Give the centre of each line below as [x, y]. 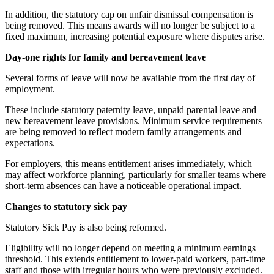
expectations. [30, 143]
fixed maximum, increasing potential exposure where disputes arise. [135, 36]
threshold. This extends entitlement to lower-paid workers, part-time [135, 259]
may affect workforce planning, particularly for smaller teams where [135, 174]
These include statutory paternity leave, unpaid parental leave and [131, 109]
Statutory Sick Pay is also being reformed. [86, 227]
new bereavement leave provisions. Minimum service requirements [133, 120]
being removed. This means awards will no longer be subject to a [130, 25]
